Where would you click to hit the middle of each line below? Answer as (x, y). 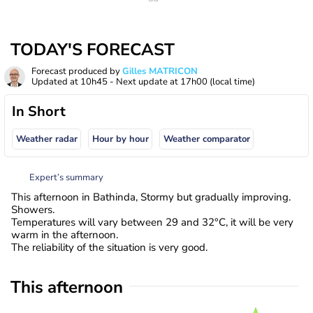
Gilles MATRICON (160, 71)
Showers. (33, 209)
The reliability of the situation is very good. (109, 247)
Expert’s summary (66, 177)
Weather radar (46, 139)
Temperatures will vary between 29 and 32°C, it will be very (152, 222)
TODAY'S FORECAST (93, 50)
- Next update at (144, 82)
